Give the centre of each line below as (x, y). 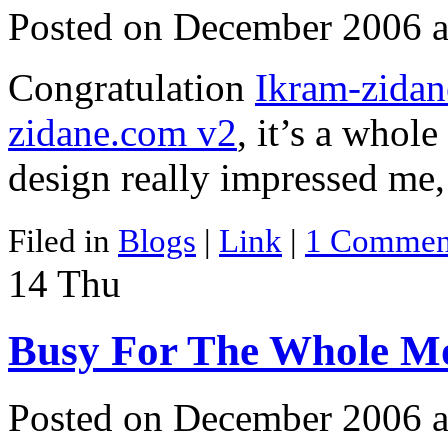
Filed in (63, 241)
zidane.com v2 (122, 133)
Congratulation (131, 88)
